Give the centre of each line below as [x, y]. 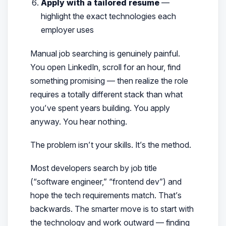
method [175, 145]
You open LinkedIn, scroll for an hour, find [105, 67]
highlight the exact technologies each [109, 16]
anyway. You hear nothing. [78, 121]
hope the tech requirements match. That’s [106, 195]
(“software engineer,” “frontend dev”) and [106, 181]
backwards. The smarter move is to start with [112, 209]
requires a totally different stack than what [106, 94]
